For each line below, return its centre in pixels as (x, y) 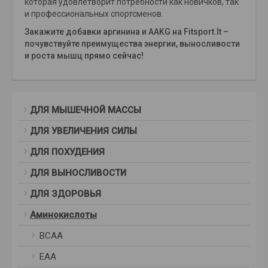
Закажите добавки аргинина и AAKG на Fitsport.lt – (127, 32)
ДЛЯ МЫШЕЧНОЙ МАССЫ (86, 110)
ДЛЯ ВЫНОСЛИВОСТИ (78, 173)
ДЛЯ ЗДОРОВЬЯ (66, 194)
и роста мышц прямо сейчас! (84, 56)
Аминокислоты (63, 215)
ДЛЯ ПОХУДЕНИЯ (67, 152)
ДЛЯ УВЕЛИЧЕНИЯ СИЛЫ (83, 131)
